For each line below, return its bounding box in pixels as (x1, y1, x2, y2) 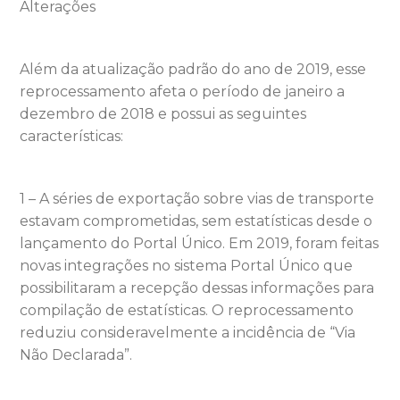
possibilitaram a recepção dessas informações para (20, 279, 375, 296)
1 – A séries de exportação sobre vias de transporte (20, 189, 375, 207)
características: (20, 127, 124, 145)
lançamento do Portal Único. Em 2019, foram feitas (20, 234, 379, 252)
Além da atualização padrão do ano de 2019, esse (20, 60, 367, 78)
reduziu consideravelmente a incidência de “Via (20, 323, 356, 341)
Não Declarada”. (20, 346, 133, 363)
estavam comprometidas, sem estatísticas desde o (20, 212, 373, 229)
